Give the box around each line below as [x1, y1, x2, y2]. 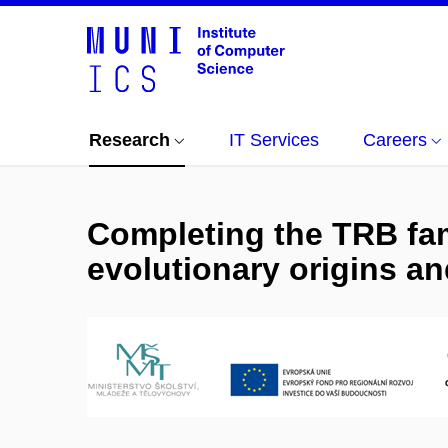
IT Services [229, 130, 319, 150]
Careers [363, 130, 427, 150]
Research [89, 130, 170, 150]
